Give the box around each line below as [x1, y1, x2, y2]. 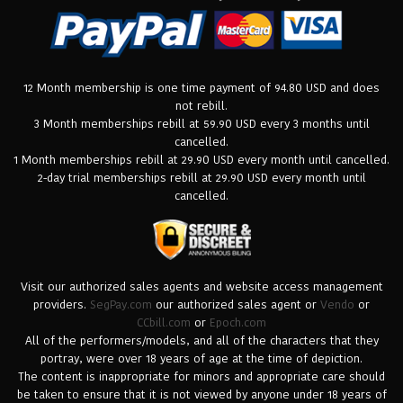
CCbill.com [137, 313, 191, 331]
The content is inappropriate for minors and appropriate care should [18, 367, 385, 385]
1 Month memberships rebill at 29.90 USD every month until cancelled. [13, 150, 390, 168]
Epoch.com [210, 313, 266, 331]
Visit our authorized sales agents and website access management [20, 277, 383, 295]
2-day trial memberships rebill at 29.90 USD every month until [37, 168, 366, 186]
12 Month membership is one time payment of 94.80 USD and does [23, 78, 380, 96]
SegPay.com [90, 295, 152, 313]
